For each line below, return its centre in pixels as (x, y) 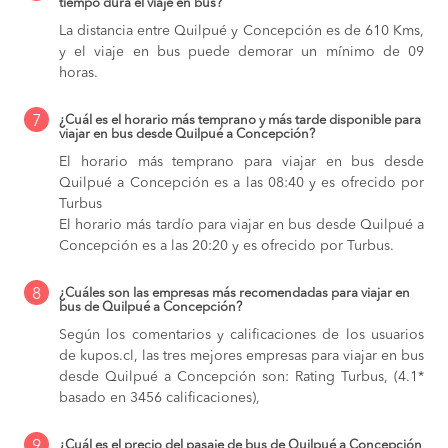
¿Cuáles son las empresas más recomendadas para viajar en (234, 294)
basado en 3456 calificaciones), (159, 398)
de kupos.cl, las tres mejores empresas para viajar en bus (241, 356)
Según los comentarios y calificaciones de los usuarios (241, 335)
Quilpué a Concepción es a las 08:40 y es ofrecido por (241, 183)
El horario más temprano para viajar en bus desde (241, 162)
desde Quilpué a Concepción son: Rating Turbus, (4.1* (241, 377)
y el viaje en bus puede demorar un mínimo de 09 (241, 52)
